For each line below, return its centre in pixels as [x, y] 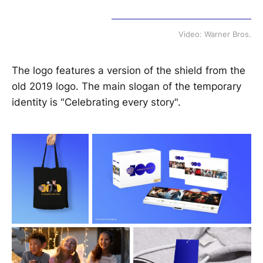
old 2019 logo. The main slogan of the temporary [127, 86]
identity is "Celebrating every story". [96, 102]
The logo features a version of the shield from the [129, 70]
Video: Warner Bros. [215, 34]
